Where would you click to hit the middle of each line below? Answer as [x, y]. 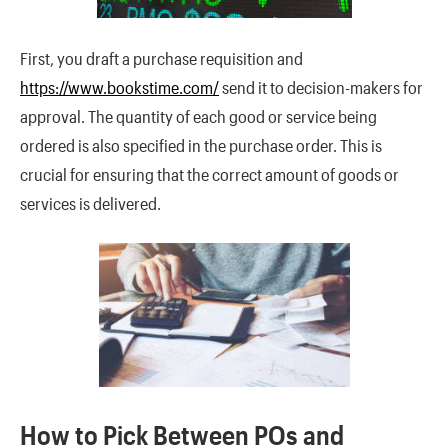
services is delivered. [90, 202]
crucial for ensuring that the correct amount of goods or [209, 173]
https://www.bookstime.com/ [119, 86]
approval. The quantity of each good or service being [198, 115]
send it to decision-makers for [321, 86]
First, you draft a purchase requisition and [161, 57]
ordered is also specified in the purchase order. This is [201, 144]
